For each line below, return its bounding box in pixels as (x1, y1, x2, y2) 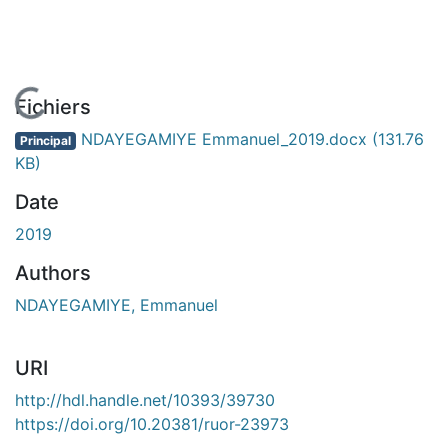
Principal (19, 132, 71, 148)
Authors (15, 260, 91, 285)
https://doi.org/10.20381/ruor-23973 (15, 413, 289, 434)
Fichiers (15, 94, 91, 119)
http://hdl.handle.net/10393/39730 (15, 389, 275, 410)
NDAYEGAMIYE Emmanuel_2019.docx (75, 128, 372, 149)
